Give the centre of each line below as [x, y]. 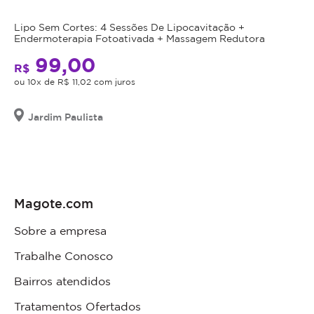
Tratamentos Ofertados [77, 306]
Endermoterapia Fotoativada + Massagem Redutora [139, 38]
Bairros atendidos [62, 281]
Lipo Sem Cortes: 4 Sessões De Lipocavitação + [129, 27]
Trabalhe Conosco [63, 255]
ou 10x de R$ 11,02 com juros [75, 81]
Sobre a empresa [60, 230]
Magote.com [54, 203]
